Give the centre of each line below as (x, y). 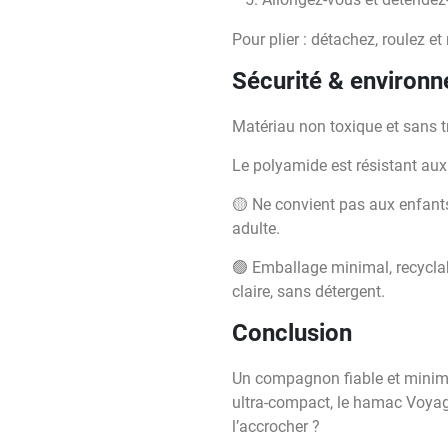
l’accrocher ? (276, 426)
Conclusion (292, 333)
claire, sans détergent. (308, 291)
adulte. (256, 228)
